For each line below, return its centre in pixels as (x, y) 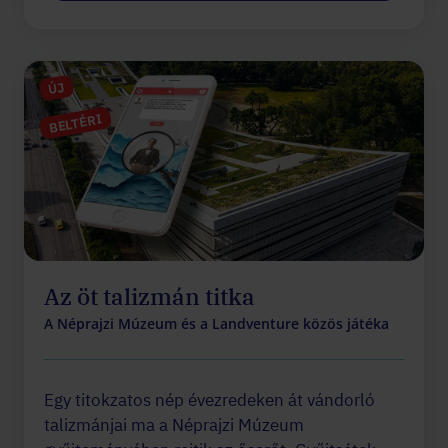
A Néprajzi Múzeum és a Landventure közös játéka (216, 323)
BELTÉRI (75, 123)
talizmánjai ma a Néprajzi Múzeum (174, 424)
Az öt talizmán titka (149, 295)
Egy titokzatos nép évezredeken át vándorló (209, 399)
